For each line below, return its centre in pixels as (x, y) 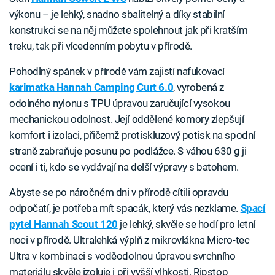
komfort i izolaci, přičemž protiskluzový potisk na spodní (132, 135)
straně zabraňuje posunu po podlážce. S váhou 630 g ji (128, 151)
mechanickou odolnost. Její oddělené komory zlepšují (127, 119)
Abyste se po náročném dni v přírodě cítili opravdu (119, 192)
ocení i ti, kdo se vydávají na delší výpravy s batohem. (124, 167)
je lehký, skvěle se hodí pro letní (186, 224)
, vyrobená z (199, 87)
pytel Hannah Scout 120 (64, 224)
